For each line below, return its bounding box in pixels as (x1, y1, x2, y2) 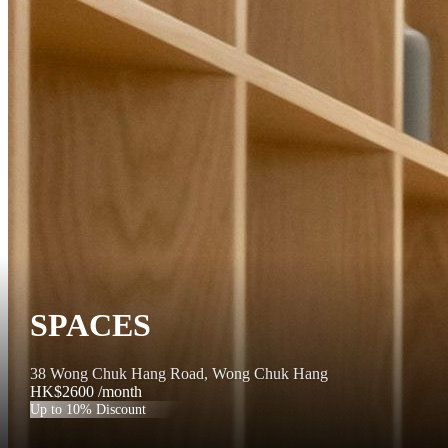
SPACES (30, 306, 151, 343)
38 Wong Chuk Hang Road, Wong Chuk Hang (30, 365, 328, 382)
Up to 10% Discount (30, 401, 146, 417)
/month (98, 383, 142, 400)
